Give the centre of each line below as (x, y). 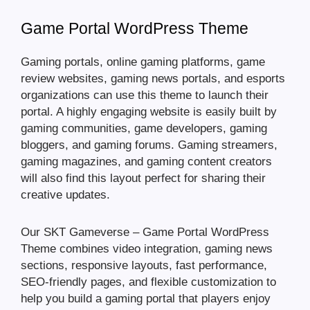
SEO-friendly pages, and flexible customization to (148, 282)
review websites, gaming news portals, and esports (153, 79)
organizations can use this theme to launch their (145, 95)
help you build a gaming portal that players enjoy (146, 299)
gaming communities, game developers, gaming (144, 129)
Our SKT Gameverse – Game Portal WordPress (145, 232)
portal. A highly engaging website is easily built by (149, 112)
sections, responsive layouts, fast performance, (144, 266)
